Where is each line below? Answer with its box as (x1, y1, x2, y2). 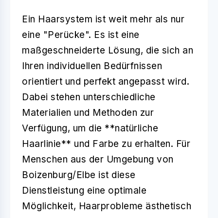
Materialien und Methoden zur (22, 107, 154, 118)
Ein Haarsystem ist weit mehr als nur (22, 13, 184, 25)
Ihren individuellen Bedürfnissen (22, 60, 162, 72)
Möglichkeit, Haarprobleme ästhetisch (22, 200, 191, 212)
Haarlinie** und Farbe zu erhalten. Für (22, 138, 190, 149)
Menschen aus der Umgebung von (22, 153, 174, 165)
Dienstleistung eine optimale (22, 184, 146, 196)
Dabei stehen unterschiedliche (22, 91, 156, 103)
